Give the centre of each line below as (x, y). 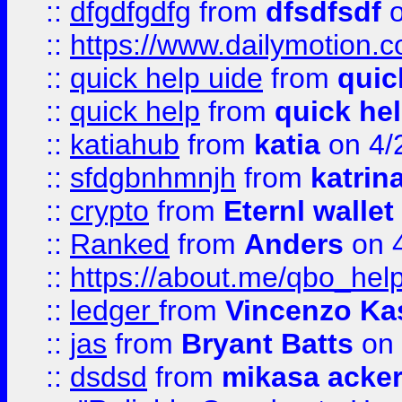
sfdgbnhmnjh (153, 178)
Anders (294, 244)
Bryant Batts (267, 344)
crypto (109, 211)
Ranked (120, 244)
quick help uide (166, 78)
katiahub (125, 144)
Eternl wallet (309, 211)
